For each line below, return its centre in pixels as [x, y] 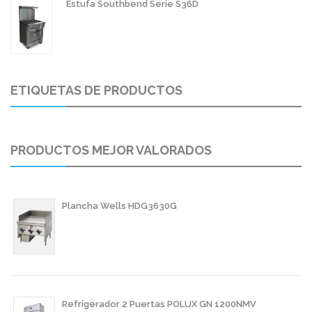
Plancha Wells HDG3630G [119, 205]
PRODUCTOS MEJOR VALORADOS [111, 150]
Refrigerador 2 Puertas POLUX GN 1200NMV [159, 304]
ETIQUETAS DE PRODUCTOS [96, 90]
